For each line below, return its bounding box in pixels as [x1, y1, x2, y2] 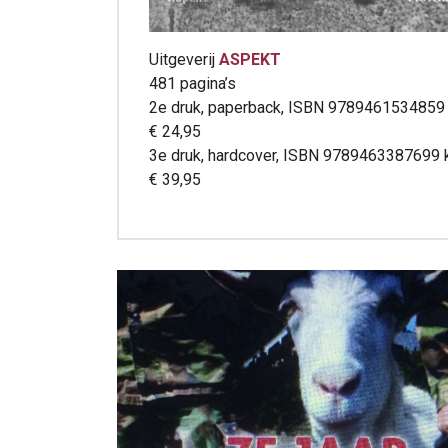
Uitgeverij [149, 49, 219, 69]
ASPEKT [219, 49, 281, 69]
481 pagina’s [149, 73, 236, 93]
